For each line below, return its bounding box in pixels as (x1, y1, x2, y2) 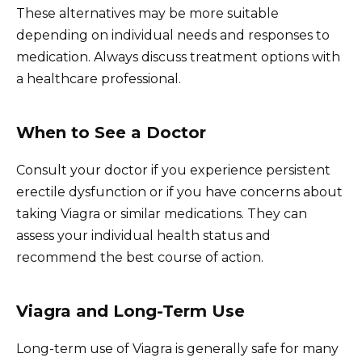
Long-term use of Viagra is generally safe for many (16, 341, 339, 357)
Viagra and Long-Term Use (16, 301, 245, 322)
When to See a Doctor (16, 123, 206, 143)
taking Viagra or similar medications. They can (16, 206, 307, 222)
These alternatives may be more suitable (16, 6, 279, 22)
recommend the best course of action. (16, 250, 263, 266)
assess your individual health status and (16, 228, 271, 244)
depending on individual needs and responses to (16, 27, 330, 44)
